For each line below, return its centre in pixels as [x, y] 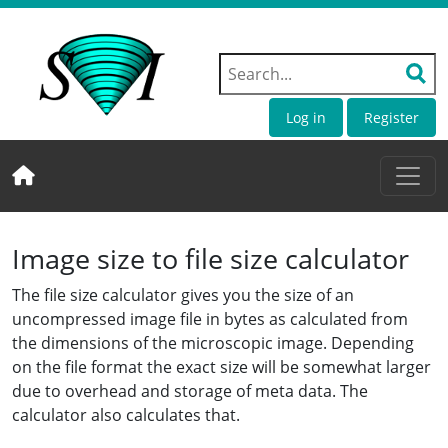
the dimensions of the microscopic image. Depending [213, 343]
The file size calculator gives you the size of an [183, 295]
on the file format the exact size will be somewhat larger [221, 367]
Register [391, 117]
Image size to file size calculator [210, 258]
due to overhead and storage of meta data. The [190, 391]
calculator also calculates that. [126, 415]
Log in [305, 117]
